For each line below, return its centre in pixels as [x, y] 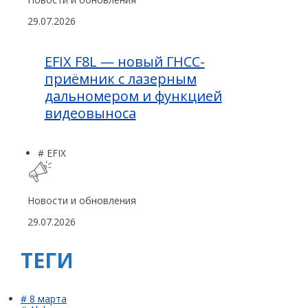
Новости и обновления [82, 200]
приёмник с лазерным [120, 78]
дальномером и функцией [133, 96]
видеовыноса [90, 113]
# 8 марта [44, 298]
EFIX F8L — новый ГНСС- [124, 61]
